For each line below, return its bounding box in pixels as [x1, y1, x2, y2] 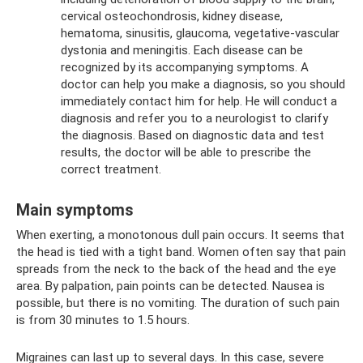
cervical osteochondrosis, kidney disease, [61, 9, 283, 23]
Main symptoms [16, 201, 134, 220]
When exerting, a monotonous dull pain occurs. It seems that [16, 228, 344, 242]
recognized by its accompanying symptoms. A [61, 60, 309, 75]
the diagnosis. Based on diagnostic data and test [61, 128, 324, 143]
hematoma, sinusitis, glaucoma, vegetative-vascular [61, 26, 340, 41]
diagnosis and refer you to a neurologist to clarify [61, 111, 328, 126]
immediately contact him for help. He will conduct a [61, 94, 337, 109]
